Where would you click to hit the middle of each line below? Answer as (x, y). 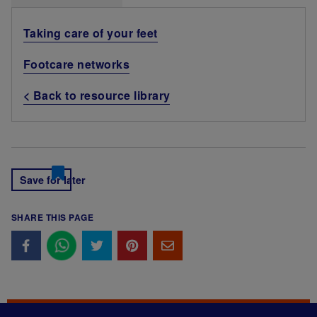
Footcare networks (77, 64)
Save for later (53, 180)
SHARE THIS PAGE (53, 218)
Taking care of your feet (91, 33)
